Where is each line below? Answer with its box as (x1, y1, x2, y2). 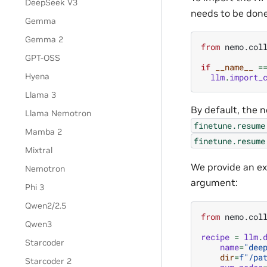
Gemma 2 (25, 34, 64, 45)
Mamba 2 (25, 126, 63, 137)
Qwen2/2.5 (25, 200, 67, 211)
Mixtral (25, 145, 53, 156)
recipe (201, 231, 229, 243)
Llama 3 (25, 89, 57, 100)
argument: (191, 176, 238, 189)
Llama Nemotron (25, 108, 92, 119)
